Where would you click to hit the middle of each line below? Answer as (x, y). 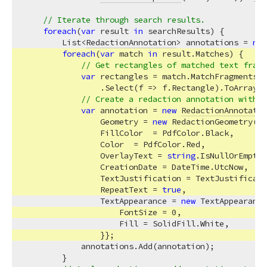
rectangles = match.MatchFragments (176, 76)
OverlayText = (95, 156)
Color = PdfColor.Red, (114, 144)
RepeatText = (93, 190)
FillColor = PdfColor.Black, (129, 133)
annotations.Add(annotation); (119, 246)
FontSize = (98, 212)
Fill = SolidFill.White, (126, 223)
